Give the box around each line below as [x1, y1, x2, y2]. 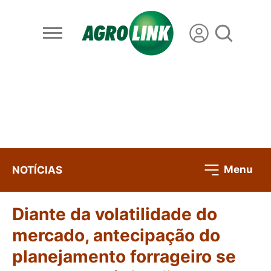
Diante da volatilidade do [12, 204, 217, 225]
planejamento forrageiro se [12, 246, 236, 267]
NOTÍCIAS [12, 163, 62, 176]
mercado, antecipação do [12, 225, 220, 246]
